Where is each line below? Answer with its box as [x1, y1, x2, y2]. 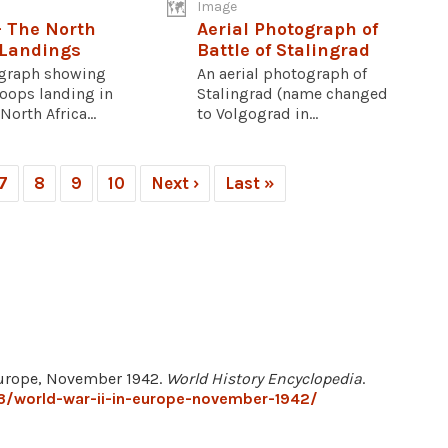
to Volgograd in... [197, 103, 319, 123]
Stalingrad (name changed [197, 83, 389, 103]
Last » [225, 172, 275, 193]
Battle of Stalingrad [197, 38, 371, 61]
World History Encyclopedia [166, 368, 362, 388]
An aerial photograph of [197, 63, 368, 83]
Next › [151, 172, 199, 193]
